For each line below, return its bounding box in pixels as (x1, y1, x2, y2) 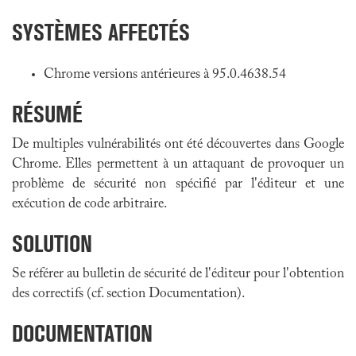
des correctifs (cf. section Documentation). (12, 287, 245, 301)
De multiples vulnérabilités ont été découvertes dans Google (12, 137, 344, 152)
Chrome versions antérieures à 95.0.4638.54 (44, 68, 286, 82)
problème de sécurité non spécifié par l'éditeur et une (12, 177, 344, 192)
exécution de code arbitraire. (12, 197, 167, 211)
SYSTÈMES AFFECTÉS (12, 18, 190, 46)
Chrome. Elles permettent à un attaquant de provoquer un (12, 157, 344, 172)
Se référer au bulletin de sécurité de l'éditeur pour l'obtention (12, 267, 344, 281)
